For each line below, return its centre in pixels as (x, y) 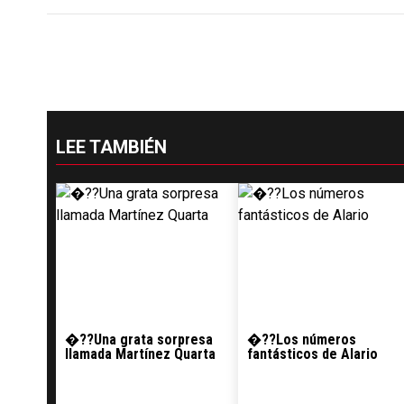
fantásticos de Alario (312, 354)
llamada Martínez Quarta (140, 354)
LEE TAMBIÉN (111, 147)
